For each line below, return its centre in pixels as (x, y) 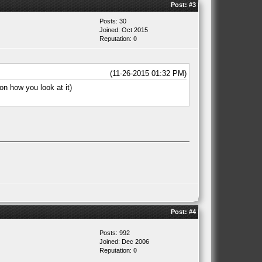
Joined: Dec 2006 (124, 242)
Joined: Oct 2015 (123, 30)
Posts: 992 (114, 233)
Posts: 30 (113, 21)
